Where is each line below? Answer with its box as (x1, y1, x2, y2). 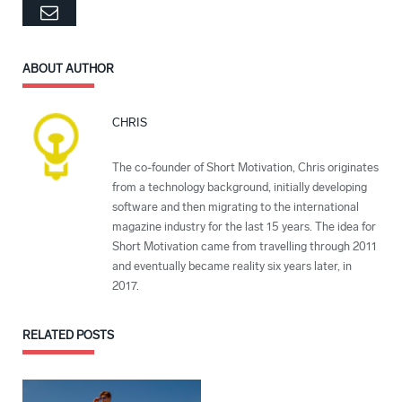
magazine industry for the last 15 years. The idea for (112, 219, 376, 233)
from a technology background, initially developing (112, 179, 367, 194)
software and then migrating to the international (112, 199, 359, 214)
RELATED (22, 328, 74, 342)
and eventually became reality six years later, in (112, 258, 352, 273)
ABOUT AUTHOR (22, 61, 114, 75)
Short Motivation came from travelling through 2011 (112, 239, 377, 253)
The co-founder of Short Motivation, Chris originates (112, 160, 379, 174)
